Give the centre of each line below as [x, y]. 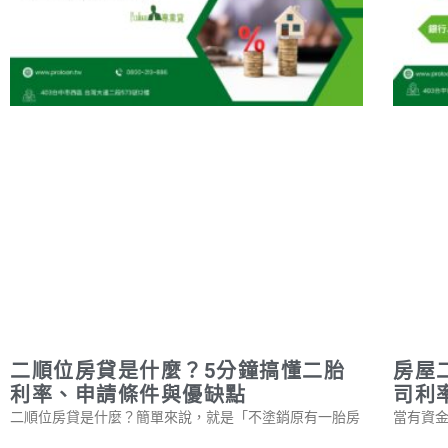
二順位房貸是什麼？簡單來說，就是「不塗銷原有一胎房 [185, 416]
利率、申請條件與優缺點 [128, 394]
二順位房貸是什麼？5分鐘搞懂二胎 [177, 370]
